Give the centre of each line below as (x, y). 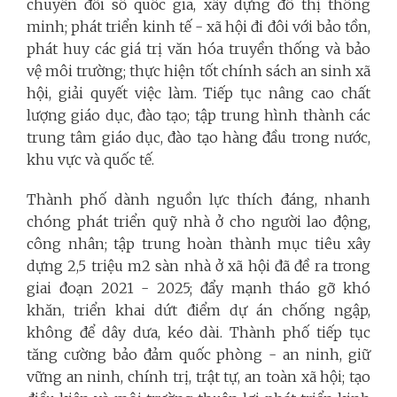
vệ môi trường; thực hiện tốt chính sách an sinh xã (198, 70)
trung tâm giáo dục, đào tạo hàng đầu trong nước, (198, 137)
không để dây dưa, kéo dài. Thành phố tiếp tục (198, 332)
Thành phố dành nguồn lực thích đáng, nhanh (198, 199)
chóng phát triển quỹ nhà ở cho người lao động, (198, 221)
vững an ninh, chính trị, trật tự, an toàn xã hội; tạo (198, 376)
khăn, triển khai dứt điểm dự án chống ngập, (198, 310)
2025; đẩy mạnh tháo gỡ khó (264, 288)
